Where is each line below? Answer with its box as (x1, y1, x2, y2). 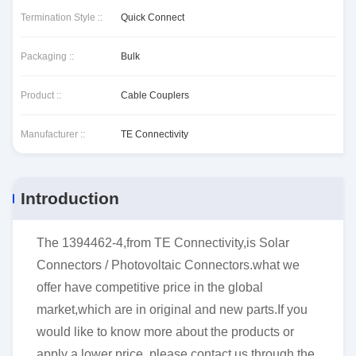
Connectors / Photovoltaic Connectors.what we (37, 258, 300, 272)
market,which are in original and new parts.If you (37, 303, 308, 316)
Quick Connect (121, 12, 184, 23)
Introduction (21, 189, 119, 207)
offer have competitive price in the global (37, 281, 263, 294)
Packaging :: (21, 51, 74, 62)
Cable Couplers (121, 90, 189, 101)
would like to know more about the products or (37, 325, 294, 339)
